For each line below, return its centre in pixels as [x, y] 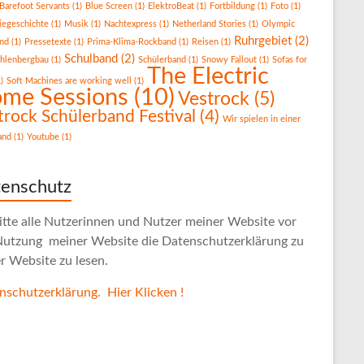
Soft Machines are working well [69, 80]
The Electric [208, 76]
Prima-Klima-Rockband [132, 41]
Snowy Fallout [229, 59]
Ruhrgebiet [263, 41]
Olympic [278, 24]
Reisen [205, 41]
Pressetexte [48, 41]
